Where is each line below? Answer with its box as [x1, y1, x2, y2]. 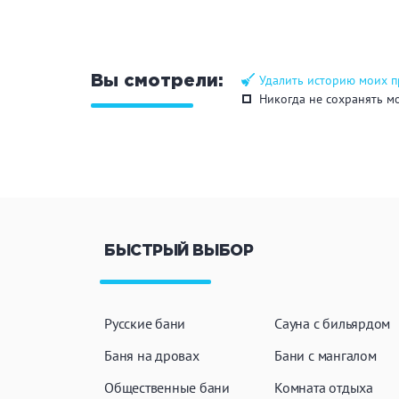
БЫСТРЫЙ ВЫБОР [104, 244, 254, 258]
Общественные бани [104, 379, 230, 396]
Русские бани [104, 314, 186, 332]
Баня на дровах [104, 346, 199, 364]
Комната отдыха [274, 379, 373, 396]
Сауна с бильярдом [274, 314, 391, 332]
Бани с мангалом [274, 346, 377, 364]
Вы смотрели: [91, 73, 224, 89]
